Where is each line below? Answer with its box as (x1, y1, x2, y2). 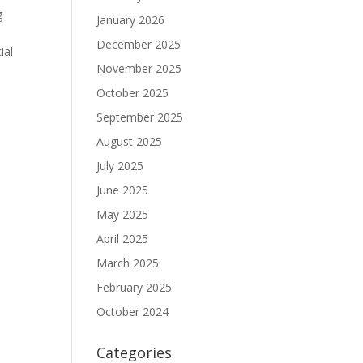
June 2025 (96, 182, 149, 198)
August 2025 (96, 134, 163, 149)
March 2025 (96, 255, 160, 271)
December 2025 (96, 36, 181, 52)
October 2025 (96, 85, 169, 100)
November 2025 (96, 61, 182, 76)
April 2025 (96, 231, 149, 246)
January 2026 (96, 12, 165, 28)
